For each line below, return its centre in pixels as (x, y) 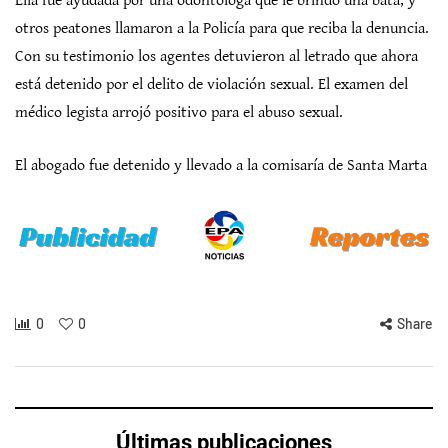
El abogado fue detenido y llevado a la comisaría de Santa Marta (221, 165)
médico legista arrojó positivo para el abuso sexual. (179, 112)
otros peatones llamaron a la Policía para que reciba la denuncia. (222, 28)
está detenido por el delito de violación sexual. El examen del (211, 84)
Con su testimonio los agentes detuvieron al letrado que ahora (216, 56)
